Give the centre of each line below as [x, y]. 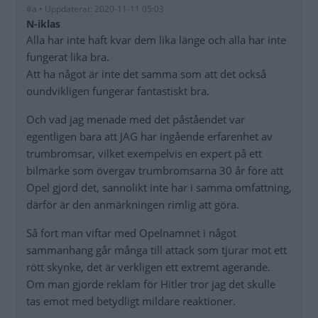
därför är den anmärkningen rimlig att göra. [133, 205]
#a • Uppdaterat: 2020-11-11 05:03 [95, 9]
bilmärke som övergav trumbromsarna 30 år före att [155, 171]
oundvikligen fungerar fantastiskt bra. [118, 91]
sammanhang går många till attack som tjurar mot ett [157, 250]
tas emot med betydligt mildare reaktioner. [131, 301]
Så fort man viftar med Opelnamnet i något [131, 233]
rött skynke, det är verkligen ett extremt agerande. [148, 267]
